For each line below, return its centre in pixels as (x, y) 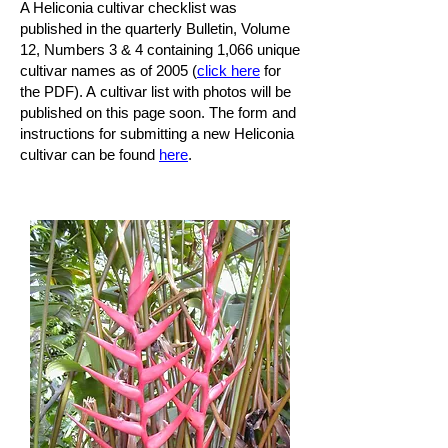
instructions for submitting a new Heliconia (157, 133)
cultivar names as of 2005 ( (108, 70)
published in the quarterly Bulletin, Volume (155, 28)
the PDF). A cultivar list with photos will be (155, 91)
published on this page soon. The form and (158, 112)
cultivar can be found (89, 154)
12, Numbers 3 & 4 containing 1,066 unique (160, 49)
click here (228, 70)
